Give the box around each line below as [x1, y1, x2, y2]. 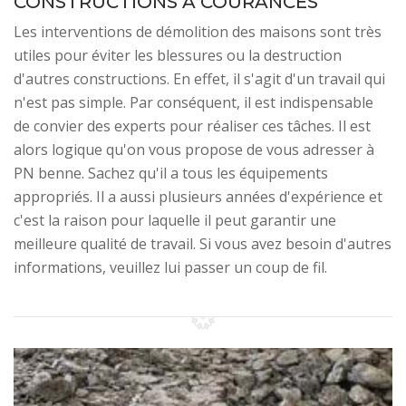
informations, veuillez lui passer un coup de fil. [14, 256, 327, 277]
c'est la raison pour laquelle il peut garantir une [14, 209, 336, 230]
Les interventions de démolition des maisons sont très [14, 21, 382, 42]
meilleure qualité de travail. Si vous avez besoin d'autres [14, 233, 391, 254]
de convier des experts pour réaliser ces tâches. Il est [14, 115, 371, 136]
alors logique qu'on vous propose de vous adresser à [14, 139, 374, 159]
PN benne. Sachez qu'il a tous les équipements [14, 162, 328, 183]
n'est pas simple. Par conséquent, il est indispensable [14, 92, 373, 112]
